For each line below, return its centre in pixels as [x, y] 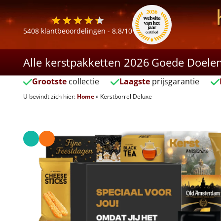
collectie [83, 81]
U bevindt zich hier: [49, 96]
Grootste [49, 81]
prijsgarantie [174, 81]
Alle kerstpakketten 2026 [86, 62]
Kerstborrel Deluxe [126, 96]
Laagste [134, 81]
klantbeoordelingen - [75, 31]
